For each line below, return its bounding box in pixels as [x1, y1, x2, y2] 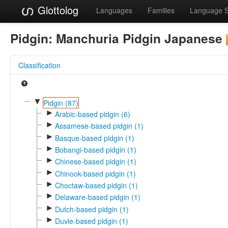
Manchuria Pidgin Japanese [56, 28, 222, 47]
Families [148, 5, 175, 15]
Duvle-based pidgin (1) [54, 215, 128, 226]
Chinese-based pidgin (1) [54, 156, 136, 167]
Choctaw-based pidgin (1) [54, 180, 138, 190]
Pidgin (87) [43, 97, 78, 108]
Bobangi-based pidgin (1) [54, 144, 136, 155]
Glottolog [35, 3, 78, 17]
